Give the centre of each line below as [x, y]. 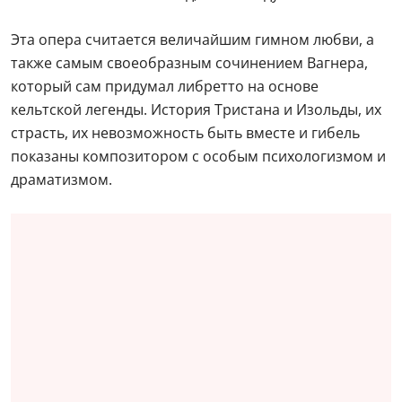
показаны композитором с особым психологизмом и [198, 156]
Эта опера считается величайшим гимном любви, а [192, 39]
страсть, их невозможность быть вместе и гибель [185, 133]
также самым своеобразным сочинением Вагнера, [189, 63]
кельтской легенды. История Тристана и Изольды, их [196, 109]
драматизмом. [61, 179]
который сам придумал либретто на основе [165, 86]
